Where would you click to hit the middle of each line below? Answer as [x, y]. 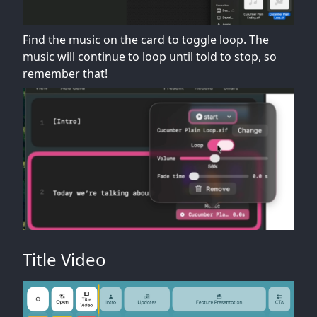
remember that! [65, 73]
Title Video [64, 259]
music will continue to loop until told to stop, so [150, 56]
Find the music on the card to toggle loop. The [146, 39]
